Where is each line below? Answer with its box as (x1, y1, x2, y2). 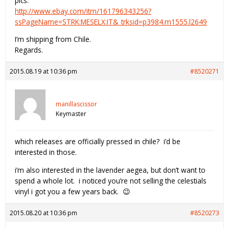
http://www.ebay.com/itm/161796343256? (15, 6, 151, 16)
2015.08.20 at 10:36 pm (10, 208, 77, 217)
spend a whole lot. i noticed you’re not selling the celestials (15, 175, 207, 186)
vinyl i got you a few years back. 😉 (15, 186, 130, 196)
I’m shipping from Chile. (15, 34, 91, 44)
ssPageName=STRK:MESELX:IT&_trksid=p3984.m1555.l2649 (15, 16, 207, 27)
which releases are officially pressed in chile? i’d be (15, 136, 180, 147)
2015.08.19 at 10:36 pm (10, 67, 77, 76)
